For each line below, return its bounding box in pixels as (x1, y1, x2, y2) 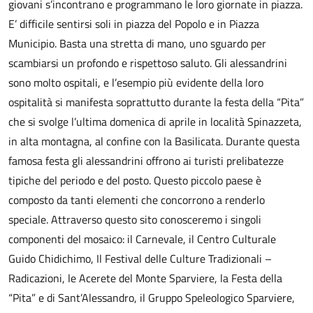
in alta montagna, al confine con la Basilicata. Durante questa (8, 133, 300, 150)
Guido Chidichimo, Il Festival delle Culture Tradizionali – (8, 250, 272, 267)
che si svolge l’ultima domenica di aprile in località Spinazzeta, (8, 113, 302, 130)
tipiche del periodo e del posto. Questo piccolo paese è (8, 172, 261, 189)
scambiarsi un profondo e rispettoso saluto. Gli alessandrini (8, 54, 287, 71)
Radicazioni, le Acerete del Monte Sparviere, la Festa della (8, 270, 282, 286)
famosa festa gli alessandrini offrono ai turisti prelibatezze (8, 152, 284, 169)
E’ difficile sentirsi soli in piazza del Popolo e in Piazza (8, 15, 259, 32)
